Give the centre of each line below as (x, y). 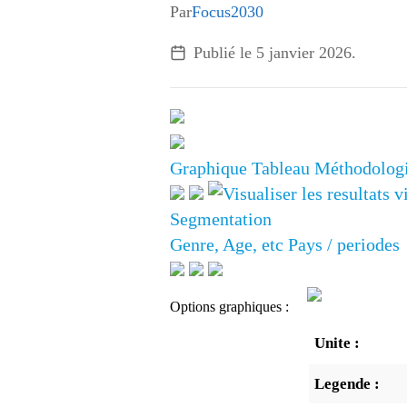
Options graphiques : (229, 307)
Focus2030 (228, 12)
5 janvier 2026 (304, 53)
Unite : (337, 343)
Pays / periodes (344, 245)
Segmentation (221, 219)
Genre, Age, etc (227, 245)
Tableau (281, 169)
